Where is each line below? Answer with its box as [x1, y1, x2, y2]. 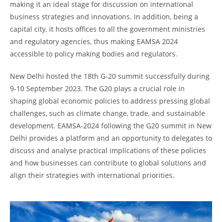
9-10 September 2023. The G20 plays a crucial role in [10, 83, 185, 93]
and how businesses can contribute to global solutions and [10, 158, 206, 167]
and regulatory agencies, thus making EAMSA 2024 [10, 36, 178, 46]
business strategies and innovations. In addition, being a [10, 11, 198, 21]
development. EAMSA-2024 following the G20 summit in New [10, 120, 212, 130]
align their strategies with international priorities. [10, 170, 174, 180]
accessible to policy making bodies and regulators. [10, 49, 177, 58]
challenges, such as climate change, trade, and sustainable [10, 108, 205, 118]
